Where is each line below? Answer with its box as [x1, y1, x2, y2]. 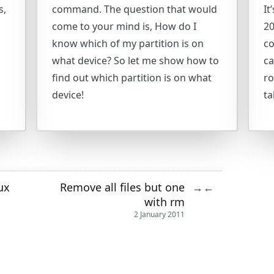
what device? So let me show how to [51, 54, 219, 67]
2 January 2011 [134, 209, 185, 220]
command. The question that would [51, 2, 217, 16]
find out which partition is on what [51, 71, 212, 84]
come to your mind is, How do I [51, 20, 196, 33]
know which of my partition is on [51, 37, 204, 50]
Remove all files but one [60, 179, 185, 194]
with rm [144, 194, 185, 209]
